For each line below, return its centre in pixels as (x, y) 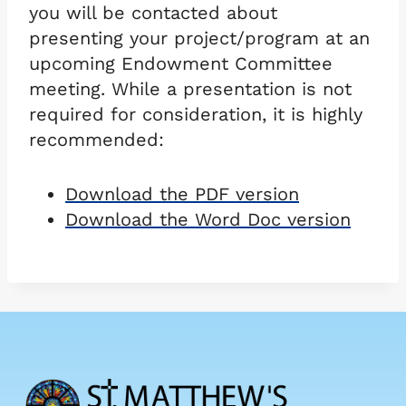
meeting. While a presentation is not (190, 88)
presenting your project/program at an (199, 38)
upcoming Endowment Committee (181, 63)
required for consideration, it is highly (196, 114)
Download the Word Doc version (208, 219)
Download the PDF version (182, 193)
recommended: (97, 139)
